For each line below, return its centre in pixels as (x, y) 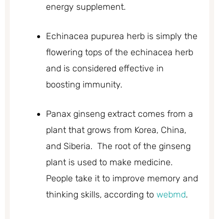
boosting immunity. (84, 85)
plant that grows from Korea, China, (116, 130)
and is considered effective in (105, 69)
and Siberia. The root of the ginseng (118, 146)
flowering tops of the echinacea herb (120, 53)
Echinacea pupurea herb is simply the (122, 36)
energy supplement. (86, 7)
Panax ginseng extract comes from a (120, 114)
